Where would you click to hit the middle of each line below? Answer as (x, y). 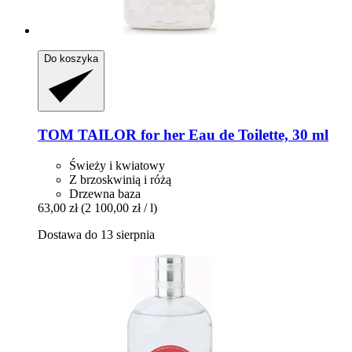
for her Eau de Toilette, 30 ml (233, 135)
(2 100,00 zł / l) (119, 207)
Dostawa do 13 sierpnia (96, 234)
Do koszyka (71, 59)
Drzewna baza (105, 193)
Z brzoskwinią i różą (120, 179)
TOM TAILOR (87, 135)
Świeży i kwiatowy (117, 165)
